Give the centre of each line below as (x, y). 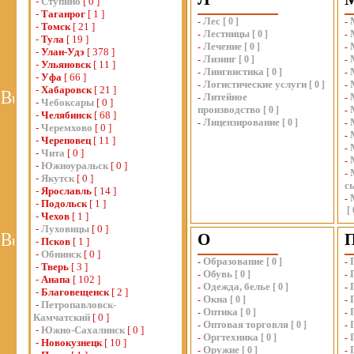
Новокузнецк (72, 343)
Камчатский (62, 317)
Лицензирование (241, 122)
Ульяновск (66, 64)
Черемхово (67, 128)
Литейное (225, 97)
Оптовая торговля (246, 324)
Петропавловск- (79, 305)
